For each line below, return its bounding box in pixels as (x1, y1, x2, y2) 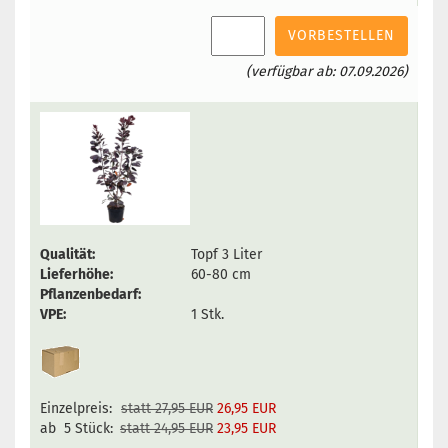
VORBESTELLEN (288, 27, 395, 44)
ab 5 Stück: (40, 420, 117, 437)
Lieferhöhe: (40, 266, 113, 283)
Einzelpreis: (40, 400, 112, 417)
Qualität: (40, 246, 95, 263)
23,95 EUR (217, 420, 276, 437)
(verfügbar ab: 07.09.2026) (246, 63, 408, 80)
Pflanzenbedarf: (40, 286, 141, 303)
